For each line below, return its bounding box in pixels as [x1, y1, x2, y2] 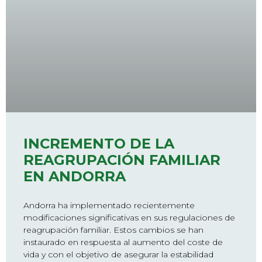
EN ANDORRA [23, 167, 126, 185]
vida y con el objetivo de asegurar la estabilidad [23, 249, 213, 260]
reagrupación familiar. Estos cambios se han [23, 224, 204, 235]
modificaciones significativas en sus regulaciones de [23, 212, 235, 223]
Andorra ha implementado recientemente [23, 199, 195, 211]
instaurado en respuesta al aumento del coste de [23, 236, 223, 247]
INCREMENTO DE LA [23, 135, 174, 152]
